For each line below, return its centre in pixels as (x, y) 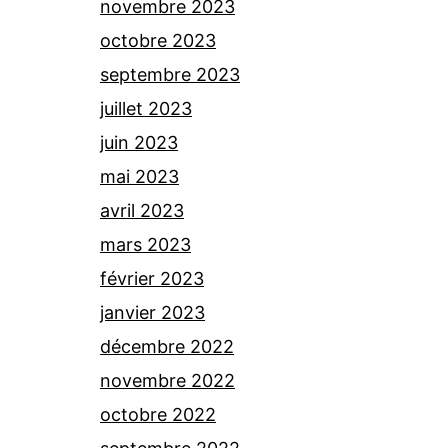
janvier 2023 (152, 312)
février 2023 (152, 278)
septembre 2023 (170, 74)
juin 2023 (139, 142)
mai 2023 (139, 176)
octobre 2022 (158, 414)
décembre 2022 (167, 346)
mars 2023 (145, 244)
